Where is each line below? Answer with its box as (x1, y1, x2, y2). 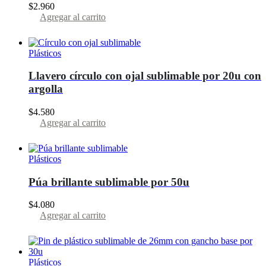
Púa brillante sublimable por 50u (28, 175, 189, 188)
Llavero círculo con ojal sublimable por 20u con (28, 69, 261, 83)
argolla (28, 83, 63, 96)
